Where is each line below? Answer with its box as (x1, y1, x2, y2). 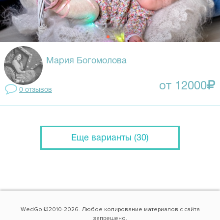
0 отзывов (19, 86, 52, 93)
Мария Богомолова (46, 57, 127, 65)
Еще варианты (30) (71, 134, 149, 142)
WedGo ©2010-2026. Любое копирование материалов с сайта (20, 205, 200, 213)
